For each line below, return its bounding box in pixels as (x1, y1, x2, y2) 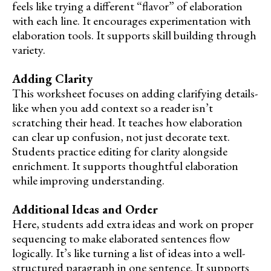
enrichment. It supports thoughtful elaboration (12, 157, 238, 174)
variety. (12, 41, 45, 57)
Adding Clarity (12, 70, 93, 87)
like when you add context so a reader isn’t (12, 99, 213, 116)
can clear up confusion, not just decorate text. (12, 128, 230, 145)
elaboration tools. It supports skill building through (12, 27, 256, 43)
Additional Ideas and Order (12, 201, 158, 217)
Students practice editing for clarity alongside (12, 143, 227, 159)
